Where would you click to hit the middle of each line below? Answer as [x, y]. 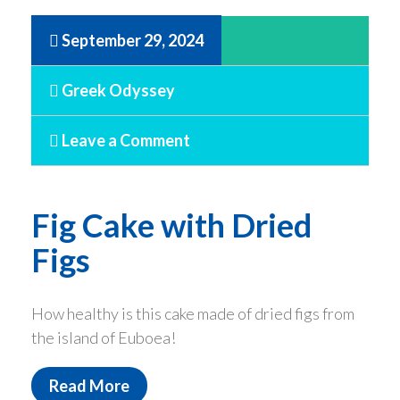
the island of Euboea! [104, 337]
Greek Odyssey [117, 90]
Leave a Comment [125, 140]
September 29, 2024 [133, 40]
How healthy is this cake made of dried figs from [193, 313]
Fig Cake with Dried [171, 225]
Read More [89, 385]
